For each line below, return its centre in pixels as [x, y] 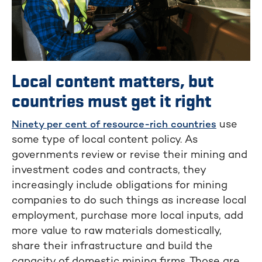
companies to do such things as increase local [129, 201]
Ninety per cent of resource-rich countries [114, 125]
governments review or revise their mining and [130, 155]
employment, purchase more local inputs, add [127, 216]
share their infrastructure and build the [112, 246]
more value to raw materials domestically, [117, 231]
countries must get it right [112, 102]
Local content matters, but [113, 82]
